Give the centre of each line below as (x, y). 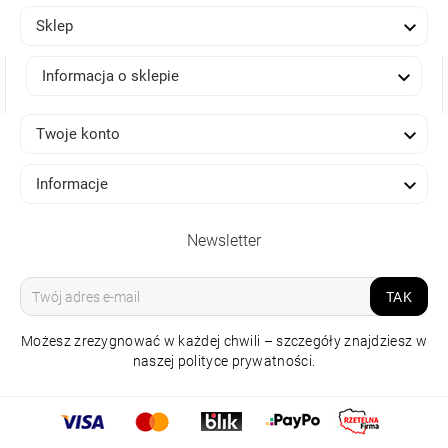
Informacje (72, 184)
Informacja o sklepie (110, 76)
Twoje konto (78, 134)
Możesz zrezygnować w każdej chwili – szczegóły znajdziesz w (224, 341)
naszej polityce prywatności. (224, 361)
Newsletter (224, 241)
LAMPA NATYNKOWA (177, 426)
